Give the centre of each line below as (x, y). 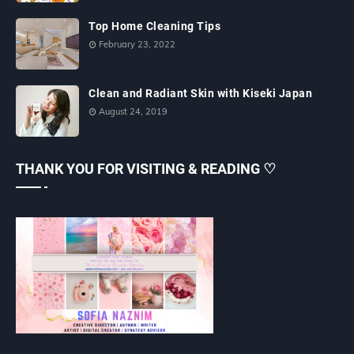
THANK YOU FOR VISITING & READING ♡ (146, 168)
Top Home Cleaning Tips (154, 26)
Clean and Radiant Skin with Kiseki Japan (200, 93)
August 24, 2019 (133, 111)
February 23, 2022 (137, 44)
